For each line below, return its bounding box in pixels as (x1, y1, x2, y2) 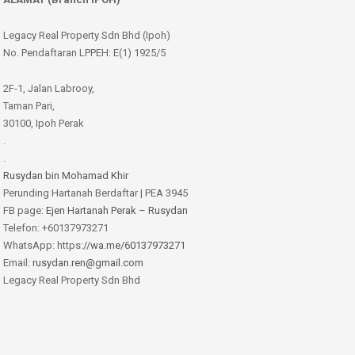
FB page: (3, 204, 46, 216)
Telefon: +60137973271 (3, 221, 109, 234)
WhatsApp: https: (3, 239, 83, 251)
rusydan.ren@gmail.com (32, 256, 143, 269)
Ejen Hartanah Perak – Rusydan (46, 204, 188, 216)
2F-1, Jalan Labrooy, (3, 82, 94, 94)
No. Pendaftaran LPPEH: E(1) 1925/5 (3, 46, 166, 59)
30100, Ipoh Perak (3, 116, 84, 129)
